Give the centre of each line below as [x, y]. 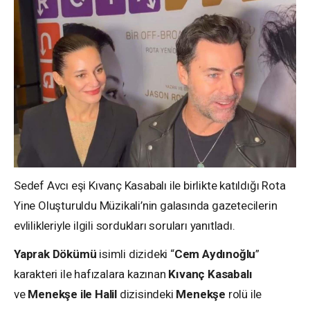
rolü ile [244, 294]
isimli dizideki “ [135, 254]
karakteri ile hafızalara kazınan [91, 274]
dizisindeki [147, 294]
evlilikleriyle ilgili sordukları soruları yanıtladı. [125, 225]
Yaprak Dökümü [55, 254]
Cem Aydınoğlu [215, 254]
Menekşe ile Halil [71, 294]
